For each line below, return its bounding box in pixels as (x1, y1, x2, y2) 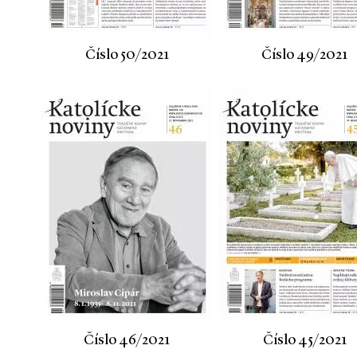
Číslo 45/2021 (262, 333, 347, 347)
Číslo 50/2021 (84, 48, 169, 62)
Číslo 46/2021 (84, 333, 170, 347)
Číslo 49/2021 (261, 48, 347, 62)
